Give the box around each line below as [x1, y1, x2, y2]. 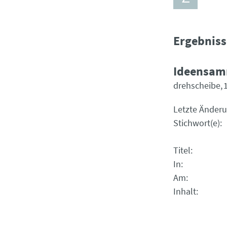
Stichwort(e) [173, 117, 220, 129]
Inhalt [173, 185, 196, 197]
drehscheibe [173, 80, 220, 91]
